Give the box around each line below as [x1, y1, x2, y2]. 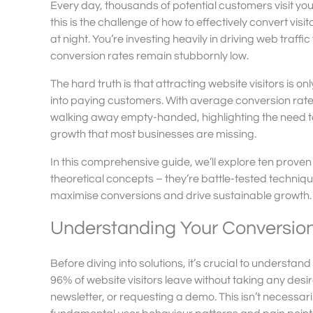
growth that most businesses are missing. [50, 129, 256, 140]
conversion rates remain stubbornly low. [50, 50, 249, 62]
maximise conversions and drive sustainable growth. [50, 190, 312, 202]
